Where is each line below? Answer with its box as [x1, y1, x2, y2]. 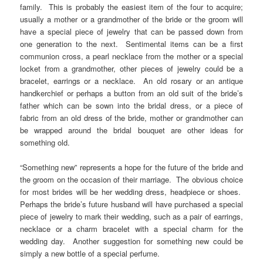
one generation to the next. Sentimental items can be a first [20, 38, 243, 50]
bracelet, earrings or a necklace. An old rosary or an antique [20, 75, 243, 87]
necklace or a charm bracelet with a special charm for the [20, 223, 243, 235]
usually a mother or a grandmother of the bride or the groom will [20, 14, 243, 25]
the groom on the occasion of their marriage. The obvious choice [20, 174, 243, 186]
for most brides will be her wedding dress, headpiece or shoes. [20, 186, 243, 198]
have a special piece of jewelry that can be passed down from [20, 26, 243, 38]
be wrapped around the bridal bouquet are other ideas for [20, 124, 243, 136]
